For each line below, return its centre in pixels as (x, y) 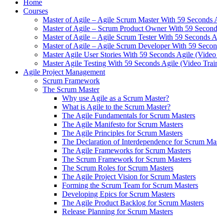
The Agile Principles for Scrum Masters (122, 133)
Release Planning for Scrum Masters (117, 211)
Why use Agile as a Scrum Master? (116, 98)
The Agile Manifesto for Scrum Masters (123, 124)
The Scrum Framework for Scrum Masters (127, 159)
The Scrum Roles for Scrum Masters (118, 168)
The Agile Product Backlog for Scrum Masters (133, 203)
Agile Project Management (64, 72)
